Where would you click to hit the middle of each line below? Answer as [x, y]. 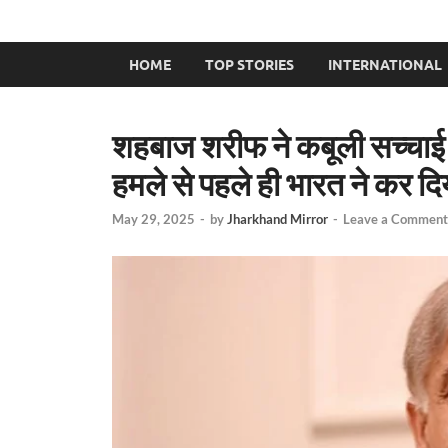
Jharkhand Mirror [277, 219]
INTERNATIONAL [385, 64]
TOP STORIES [249, 64]
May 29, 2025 [153, 219]
